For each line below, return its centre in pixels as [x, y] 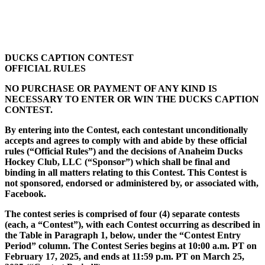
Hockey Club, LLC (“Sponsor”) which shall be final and [117, 162]
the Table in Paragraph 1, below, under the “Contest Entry [123, 235]
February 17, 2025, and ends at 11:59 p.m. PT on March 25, [125, 256]
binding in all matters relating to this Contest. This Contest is [126, 172]
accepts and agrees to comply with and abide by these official [126, 140]
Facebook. [25, 194]
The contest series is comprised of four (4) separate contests [122, 214]
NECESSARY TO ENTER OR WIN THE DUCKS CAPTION [132, 99]
